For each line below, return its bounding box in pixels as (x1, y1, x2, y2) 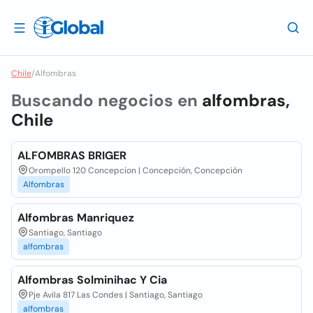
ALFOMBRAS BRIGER (17, 148, 126, 163)
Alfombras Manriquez (17, 210, 134, 225)
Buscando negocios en (11, 89, 202, 111)
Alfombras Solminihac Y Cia (17, 272, 167, 287)
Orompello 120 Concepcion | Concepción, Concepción (29, 165, 242, 176)
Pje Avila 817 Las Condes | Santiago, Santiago (29, 289, 203, 300)
